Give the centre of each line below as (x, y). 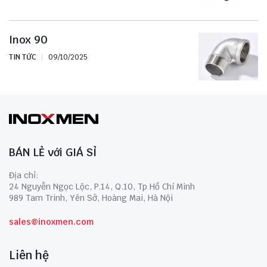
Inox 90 (28, 39)
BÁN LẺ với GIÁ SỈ (53, 152)
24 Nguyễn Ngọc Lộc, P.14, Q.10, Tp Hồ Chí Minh (102, 186)
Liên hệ (29, 255)
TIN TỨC (23, 57)
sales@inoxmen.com (51, 221)
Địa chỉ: (24, 175)
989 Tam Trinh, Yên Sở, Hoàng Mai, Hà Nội (91, 198)
